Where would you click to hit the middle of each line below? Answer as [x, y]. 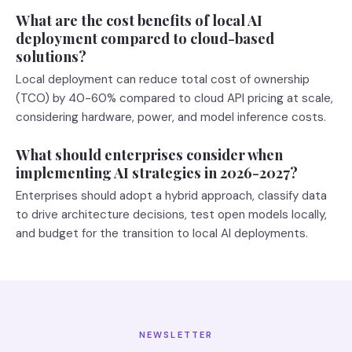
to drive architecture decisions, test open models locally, [171, 214]
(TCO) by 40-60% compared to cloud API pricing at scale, [174, 98]
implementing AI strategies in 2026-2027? [157, 172]
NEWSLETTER [176, 335]
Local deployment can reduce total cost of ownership [163, 79]
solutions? [51, 56]
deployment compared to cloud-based [145, 38]
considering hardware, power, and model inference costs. [171, 117]
